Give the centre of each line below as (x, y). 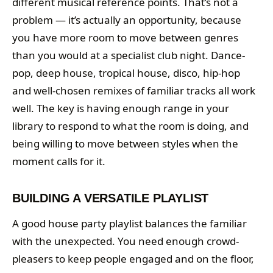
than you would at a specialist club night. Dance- (129, 55)
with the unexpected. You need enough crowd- (126, 241)
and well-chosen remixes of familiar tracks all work (134, 90)
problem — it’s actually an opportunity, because (127, 19)
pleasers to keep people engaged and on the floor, (133, 258)
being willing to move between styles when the (125, 143)
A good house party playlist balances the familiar (129, 223)
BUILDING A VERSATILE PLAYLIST (111, 198)
